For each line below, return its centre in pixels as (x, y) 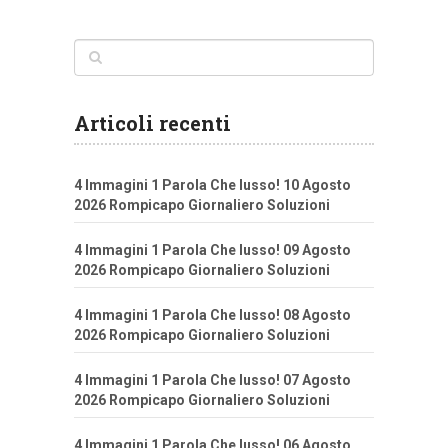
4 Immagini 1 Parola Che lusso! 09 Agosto (212, 250)
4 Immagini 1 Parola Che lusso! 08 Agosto (212, 315)
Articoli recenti (152, 123)
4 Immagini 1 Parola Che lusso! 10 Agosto (212, 185)
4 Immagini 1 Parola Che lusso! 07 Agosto (212, 380)
